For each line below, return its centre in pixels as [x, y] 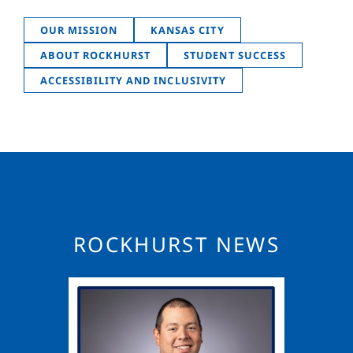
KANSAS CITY [188, 30]
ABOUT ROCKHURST [96, 56]
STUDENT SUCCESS [235, 56]
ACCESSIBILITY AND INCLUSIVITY [133, 81]
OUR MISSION [79, 30]
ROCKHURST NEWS [176, 245]
